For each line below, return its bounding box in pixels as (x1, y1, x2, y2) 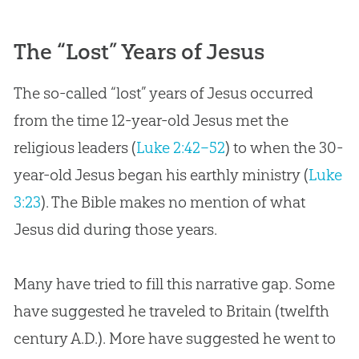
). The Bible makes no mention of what (40, 192, 305, 212)
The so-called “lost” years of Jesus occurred (13, 83, 313, 103)
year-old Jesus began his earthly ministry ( (13, 164, 309, 184)
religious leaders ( (13, 137, 136, 157)
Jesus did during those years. (13, 219, 217, 239)
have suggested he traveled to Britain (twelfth (13, 301, 329, 321)
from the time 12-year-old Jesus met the (13, 110, 288, 130)
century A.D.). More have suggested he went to (13, 328, 336, 348)
